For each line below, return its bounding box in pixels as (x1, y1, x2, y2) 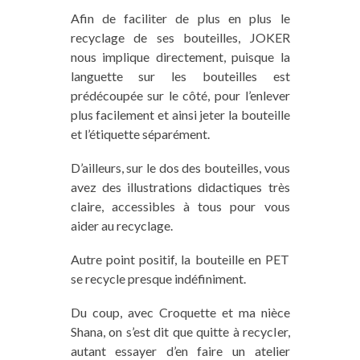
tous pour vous (189, 198, 290, 214)
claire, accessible (70, 198, 170, 214)
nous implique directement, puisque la (70, 48, 290, 64)
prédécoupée (70, 87, 143, 103)
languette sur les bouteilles (70, 67, 273, 84)
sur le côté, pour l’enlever (142, 87, 290, 103)
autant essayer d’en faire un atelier (70, 342, 290, 358)
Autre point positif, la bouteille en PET (70, 251, 290, 267)
